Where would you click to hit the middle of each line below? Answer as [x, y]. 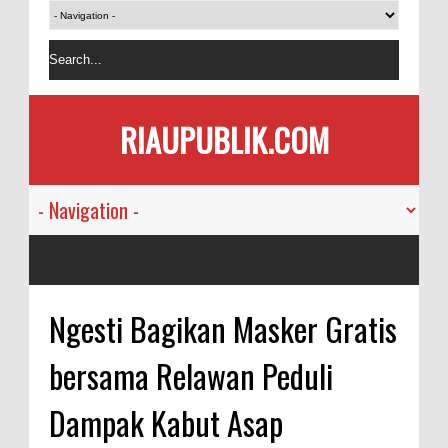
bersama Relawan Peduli [191, 375]
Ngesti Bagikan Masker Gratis [223, 328]
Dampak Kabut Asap [166, 422]
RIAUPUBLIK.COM [224, 139]
